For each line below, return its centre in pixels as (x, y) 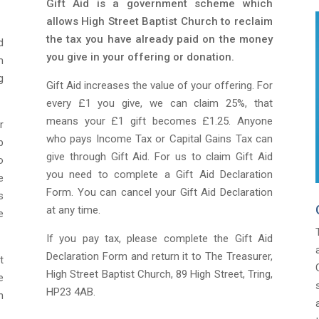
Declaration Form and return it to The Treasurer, (159, 257)
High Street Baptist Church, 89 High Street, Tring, (159, 274)
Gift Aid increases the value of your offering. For (159, 86)
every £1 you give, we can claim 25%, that (159, 104)
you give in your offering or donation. (140, 57)
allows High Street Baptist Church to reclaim (159, 22)
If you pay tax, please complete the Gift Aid (159, 239)
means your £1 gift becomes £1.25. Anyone (159, 121)
